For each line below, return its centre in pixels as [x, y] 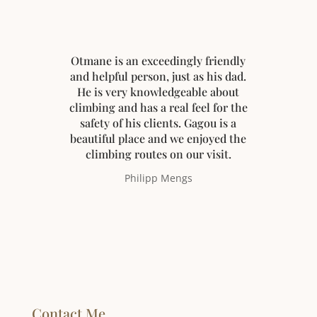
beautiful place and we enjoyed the [158, 139]
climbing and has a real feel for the [158, 108]
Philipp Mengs [158, 178]
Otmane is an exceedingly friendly [158, 61]
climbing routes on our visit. [158, 154]
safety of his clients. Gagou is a [158, 123]
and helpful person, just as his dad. [158, 76]
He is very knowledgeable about [158, 92]
